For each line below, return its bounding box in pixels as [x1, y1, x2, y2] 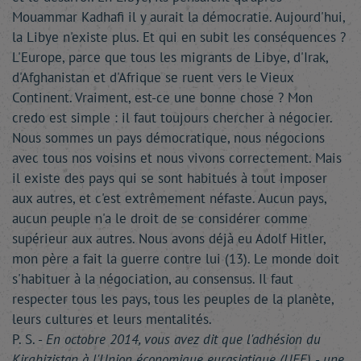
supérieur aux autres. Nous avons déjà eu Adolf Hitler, [12, 230, 326, 247]
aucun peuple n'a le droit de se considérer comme [12, 210, 308, 227]
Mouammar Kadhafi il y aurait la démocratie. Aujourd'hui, [12, 8, 345, 26]
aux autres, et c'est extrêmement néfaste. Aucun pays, [12, 189, 326, 207]
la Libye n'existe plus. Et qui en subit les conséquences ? [12, 28, 346, 46]
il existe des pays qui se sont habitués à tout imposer [12, 169, 327, 187]
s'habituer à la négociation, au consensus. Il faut [12, 270, 293, 288]
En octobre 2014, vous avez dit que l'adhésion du [46, 330, 321, 348]
